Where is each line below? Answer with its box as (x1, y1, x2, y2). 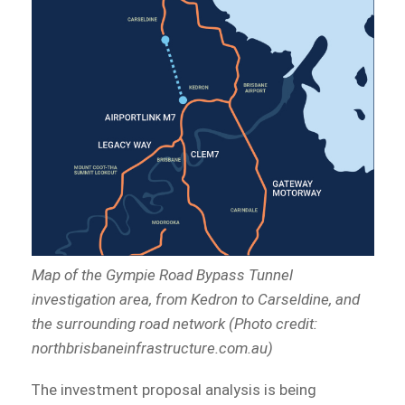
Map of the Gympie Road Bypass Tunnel (31, 266, 293, 285)
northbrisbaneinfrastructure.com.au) (31, 339, 273, 358)
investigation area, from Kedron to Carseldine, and (31, 290, 360, 309)
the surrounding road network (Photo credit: (31, 315, 317, 334)
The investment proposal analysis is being (31, 381, 317, 400)
